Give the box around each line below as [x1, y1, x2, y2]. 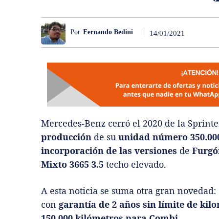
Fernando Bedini [83, 28, 133, 36]
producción [41, 131, 91, 143]
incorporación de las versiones [41, 144, 177, 156]
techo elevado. [104, 158, 166, 170]
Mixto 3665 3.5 [41, 158, 104, 170]
